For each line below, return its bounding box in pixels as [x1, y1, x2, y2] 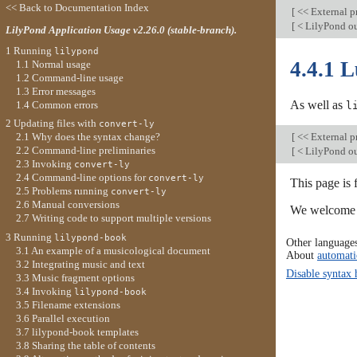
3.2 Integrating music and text [15, 257, 145, 270]
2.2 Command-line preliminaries [15, 144, 155, 157]
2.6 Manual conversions [15, 198, 120, 211]
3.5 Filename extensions [15, 298, 120, 311]
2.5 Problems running [15, 185, 111, 198]
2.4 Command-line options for [15, 171, 148, 184]
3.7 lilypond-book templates [15, 325, 139, 338]
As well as [290, 97, 346, 112]
